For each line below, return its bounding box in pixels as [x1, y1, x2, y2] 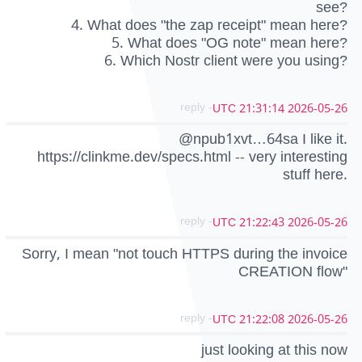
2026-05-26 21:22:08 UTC [288, 306, 347, 332]
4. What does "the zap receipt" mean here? [71, 10, 347, 40]
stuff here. [283, 159, 347, 191]
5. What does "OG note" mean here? [112, 27, 347, 58]
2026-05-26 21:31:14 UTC [288, 96, 347, 121]
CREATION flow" [238, 255, 347, 287]
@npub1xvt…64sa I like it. [179, 124, 347, 155]
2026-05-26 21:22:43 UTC [288, 210, 347, 236]
